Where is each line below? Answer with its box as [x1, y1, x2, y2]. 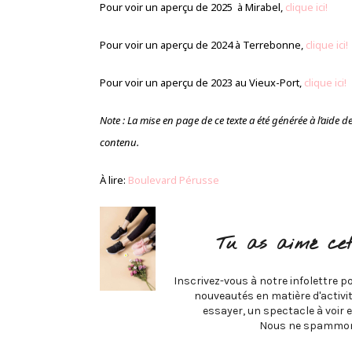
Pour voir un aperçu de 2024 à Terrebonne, [100, 38, 306, 53]
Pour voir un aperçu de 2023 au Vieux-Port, [100, 75, 304, 90]
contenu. [100, 135, 139, 150]
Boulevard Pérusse [128, 173, 222, 188]
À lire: [100, 173, 128, 188]
